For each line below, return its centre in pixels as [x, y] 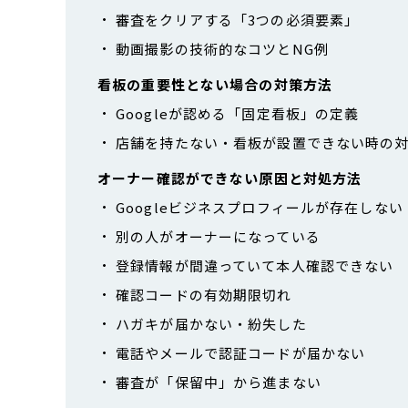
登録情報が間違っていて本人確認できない [255, 265]
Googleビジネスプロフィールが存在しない [260, 207]
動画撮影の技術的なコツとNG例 [222, 48]
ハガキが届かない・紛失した [211, 323]
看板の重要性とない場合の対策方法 [215, 84]
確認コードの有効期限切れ [204, 294]
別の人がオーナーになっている [218, 236]
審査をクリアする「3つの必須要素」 [238, 19]
